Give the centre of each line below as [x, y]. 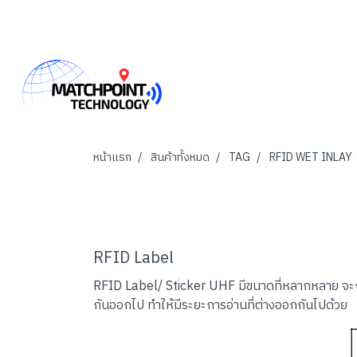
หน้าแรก [112, 157]
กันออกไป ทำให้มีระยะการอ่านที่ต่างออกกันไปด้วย [220, 305]
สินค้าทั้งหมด [180, 157]
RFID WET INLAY [311, 157]
